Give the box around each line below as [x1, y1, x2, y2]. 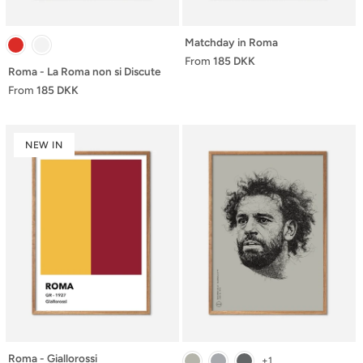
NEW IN [25, 139, 63, 151]
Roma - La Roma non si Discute [8, 65, 160, 78]
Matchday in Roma [185, 36, 278, 49]
